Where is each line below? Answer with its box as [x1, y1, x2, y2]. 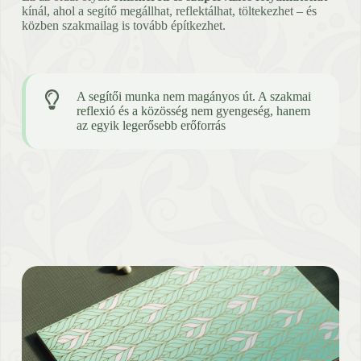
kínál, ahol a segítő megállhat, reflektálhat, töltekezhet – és [21, 3, 317, 18]
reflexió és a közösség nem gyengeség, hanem [76, 103, 310, 118]
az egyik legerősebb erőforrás [76, 118, 226, 132]
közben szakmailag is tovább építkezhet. [21, 18, 226, 32]
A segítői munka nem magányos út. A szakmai [76, 89, 311, 103]
